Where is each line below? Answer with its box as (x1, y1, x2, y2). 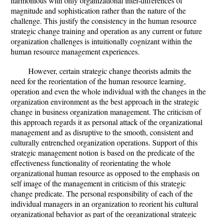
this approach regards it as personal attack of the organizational (11, 117, 202, 127)
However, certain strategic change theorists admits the (28, 66, 191, 76)
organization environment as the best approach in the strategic (11, 96, 199, 107)
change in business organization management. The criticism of (11, 107, 201, 117)
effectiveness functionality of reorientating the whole (11, 158, 171, 168)
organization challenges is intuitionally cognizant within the (11, 36, 192, 46)
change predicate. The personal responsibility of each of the (11, 188, 193, 199)
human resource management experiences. (11, 46, 140, 56)
